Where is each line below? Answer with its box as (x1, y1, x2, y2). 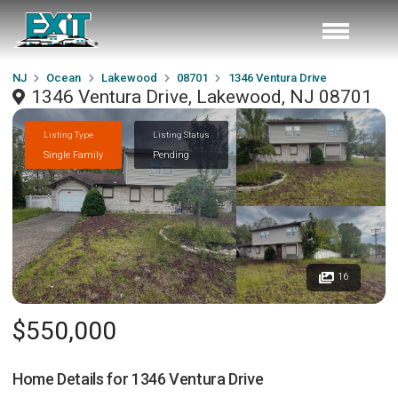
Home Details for (12, 370, 131, 388)
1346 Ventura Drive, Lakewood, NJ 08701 (31, 86, 372, 107)
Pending (153, 148, 189, 161)
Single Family (44, 148, 103, 161)
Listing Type (44, 129, 93, 139)
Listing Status (153, 129, 210, 139)
